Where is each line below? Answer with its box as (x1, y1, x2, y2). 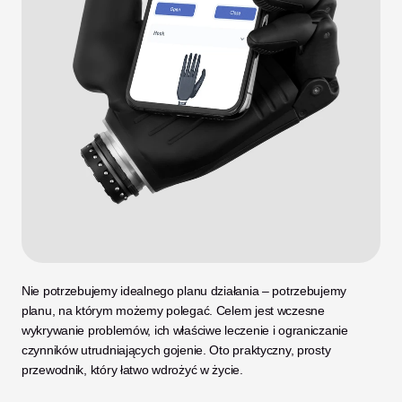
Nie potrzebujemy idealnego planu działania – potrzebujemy (22, 283, 347, 298)
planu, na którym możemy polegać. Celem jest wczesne (22, 302, 325, 318)
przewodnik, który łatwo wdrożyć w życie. (22, 362, 243, 377)
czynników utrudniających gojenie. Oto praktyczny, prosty (22, 342, 331, 357)
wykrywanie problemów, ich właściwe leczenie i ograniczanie (22, 322, 348, 337)
